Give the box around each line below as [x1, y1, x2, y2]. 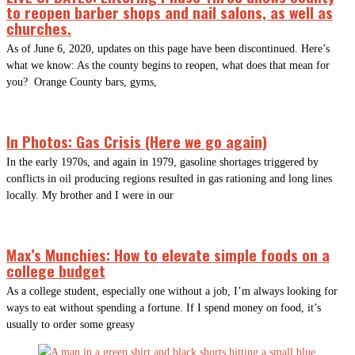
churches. [6, 17, 71, 40]
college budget [6, 259, 105, 282]
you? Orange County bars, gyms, [6, 76, 157, 89]
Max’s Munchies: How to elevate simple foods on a [6, 243, 330, 266]
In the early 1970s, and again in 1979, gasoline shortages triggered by [6, 156, 319, 169]
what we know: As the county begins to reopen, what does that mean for [6, 59, 330, 72]
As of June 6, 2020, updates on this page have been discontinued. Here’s [6, 43, 330, 55]
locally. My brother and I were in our [6, 189, 174, 202]
